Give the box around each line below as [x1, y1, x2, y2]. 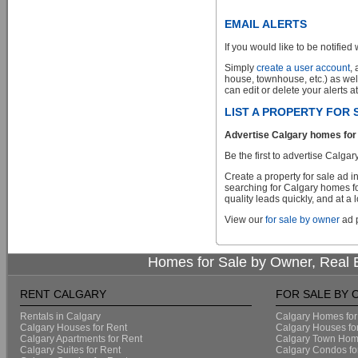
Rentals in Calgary [20, 311, 101, 322]
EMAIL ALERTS [225, 18, 307, 30]
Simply [225, 62, 257, 74]
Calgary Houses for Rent [20, 322, 127, 333]
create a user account [257, 62, 350, 74]
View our [225, 214, 265, 225]
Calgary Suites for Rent [20, 344, 121, 356]
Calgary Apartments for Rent [20, 333, 142, 344]
